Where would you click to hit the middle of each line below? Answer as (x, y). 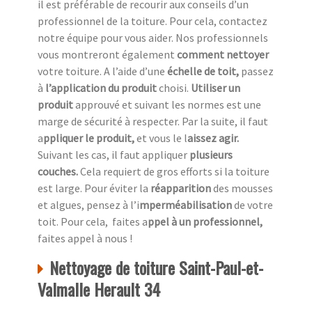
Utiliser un (216, 88)
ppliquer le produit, (90, 138)
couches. (59, 172)
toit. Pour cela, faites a (93, 222)
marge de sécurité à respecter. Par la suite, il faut (153, 122)
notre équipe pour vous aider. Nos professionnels (153, 38)
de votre (252, 205)
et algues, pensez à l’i (88, 205)
